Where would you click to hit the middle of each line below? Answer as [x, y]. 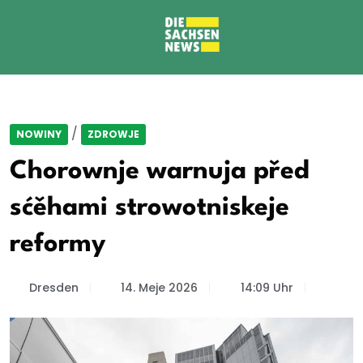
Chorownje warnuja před [160, 171]
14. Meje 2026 [159, 288]
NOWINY [39, 134]
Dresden [53, 288]
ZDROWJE [113, 134]
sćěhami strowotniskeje [149, 208]
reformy [58, 244]
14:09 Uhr [267, 288]
